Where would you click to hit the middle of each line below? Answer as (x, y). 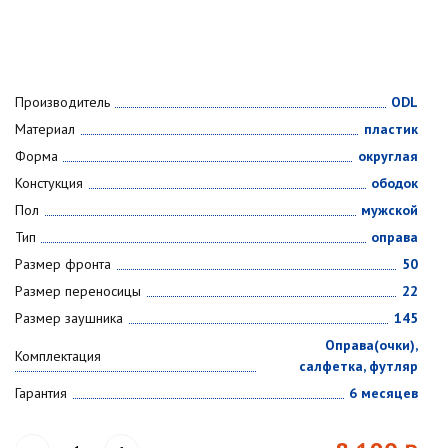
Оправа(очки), (371, 345)
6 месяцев (383, 393)
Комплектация (58, 355)
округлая (387, 156)
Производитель (62, 102)
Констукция (49, 183)
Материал (45, 129)
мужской (389, 210)
